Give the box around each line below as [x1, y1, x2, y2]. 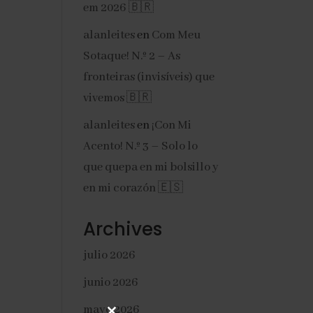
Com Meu [152, 28, 201, 43]
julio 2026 [83, 248, 136, 263]
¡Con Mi [152, 118, 192, 133]
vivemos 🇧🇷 [83, 91, 152, 105]
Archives [83, 217, 163, 242]
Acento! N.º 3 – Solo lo [83, 139, 198, 154]
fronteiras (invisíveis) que [83, 70, 215, 85]
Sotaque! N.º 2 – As [83, 49, 181, 64]
